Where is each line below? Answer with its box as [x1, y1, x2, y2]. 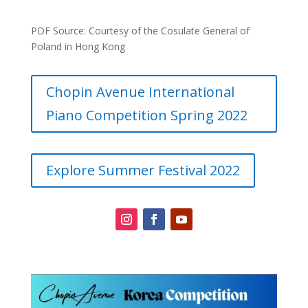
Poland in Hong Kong [30, 40, 125, 54]
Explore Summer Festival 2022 [45, 161, 240, 180]
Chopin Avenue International [45, 82, 234, 102]
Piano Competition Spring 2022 [45, 106, 247, 125]
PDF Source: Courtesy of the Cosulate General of [30, 24, 250, 38]
